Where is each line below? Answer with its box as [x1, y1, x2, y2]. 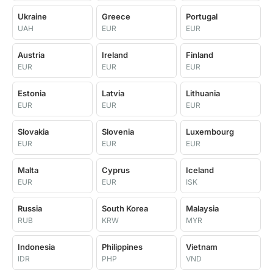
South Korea [102, 204, 148, 213]
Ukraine [18, 12, 47, 21]
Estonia [18, 88, 46, 98]
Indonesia [18, 242, 55, 252]
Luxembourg [186, 127, 234, 136]
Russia [18, 204, 42, 213]
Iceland [186, 165, 214, 175]
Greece [102, 12, 130, 21]
